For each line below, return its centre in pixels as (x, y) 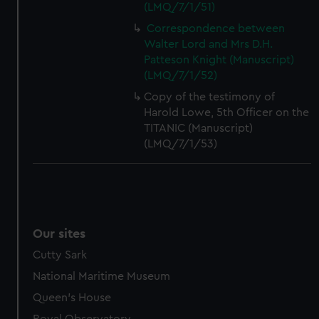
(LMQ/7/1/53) (181, 144)
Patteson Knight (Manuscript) (219, 60)
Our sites (59, 234)
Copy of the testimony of (210, 97)
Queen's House (72, 298)
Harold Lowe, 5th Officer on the (227, 113)
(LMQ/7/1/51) (180, 7)
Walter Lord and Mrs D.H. (209, 44)
